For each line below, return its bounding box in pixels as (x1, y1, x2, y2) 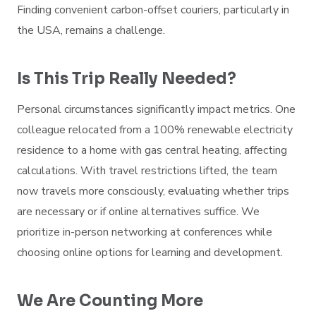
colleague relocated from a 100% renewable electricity (17, 122, 293, 138)
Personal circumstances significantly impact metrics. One (17, 102, 296, 117)
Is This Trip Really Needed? (17, 69, 236, 88)
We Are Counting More (17, 291, 203, 310)
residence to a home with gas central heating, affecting (17, 142, 287, 158)
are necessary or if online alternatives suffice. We (17, 204, 260, 219)
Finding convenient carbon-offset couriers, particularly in (17, 2, 289, 18)
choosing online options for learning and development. (17, 245, 283, 260)
